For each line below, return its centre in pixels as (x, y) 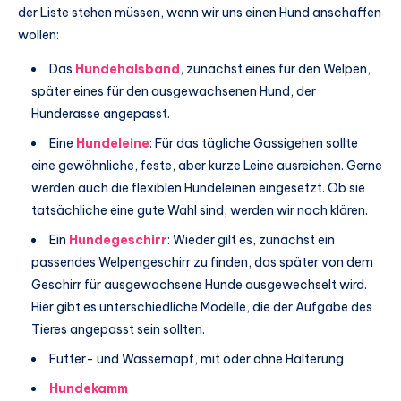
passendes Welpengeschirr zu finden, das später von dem (202, 262)
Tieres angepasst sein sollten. (118, 329)
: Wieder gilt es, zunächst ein (251, 239)
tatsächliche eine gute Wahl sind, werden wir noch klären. (200, 210)
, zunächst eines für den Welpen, (275, 68)
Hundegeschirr (118, 239)
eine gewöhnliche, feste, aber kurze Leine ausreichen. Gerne (207, 165)
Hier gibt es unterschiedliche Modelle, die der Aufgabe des (202, 307)
